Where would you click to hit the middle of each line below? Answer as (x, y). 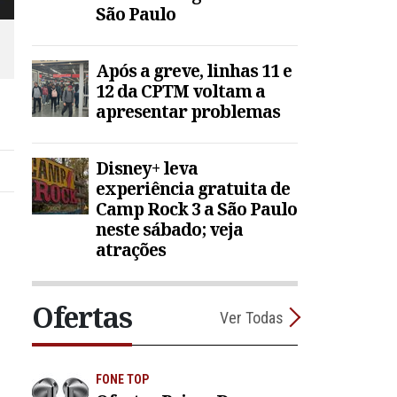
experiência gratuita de (193, 189)
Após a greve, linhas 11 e (194, 71)
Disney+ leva (147, 168)
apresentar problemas (188, 112)
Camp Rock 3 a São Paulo (196, 209)
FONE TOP (122, 380)
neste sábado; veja (169, 230)
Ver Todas (252, 317)
